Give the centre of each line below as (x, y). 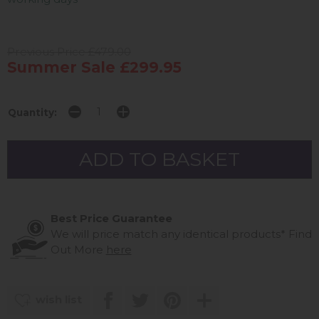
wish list (59, 299)
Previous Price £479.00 (69, 51)
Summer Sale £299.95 (94, 67)
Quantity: (32, 112)
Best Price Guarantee (111, 218)
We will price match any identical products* (168, 234)
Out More (78, 249)
